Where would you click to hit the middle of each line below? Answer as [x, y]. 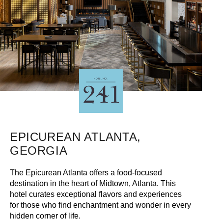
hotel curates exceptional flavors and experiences [96, 194]
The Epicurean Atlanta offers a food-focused [86, 172]
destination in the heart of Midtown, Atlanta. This [93, 183]
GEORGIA [39, 150]
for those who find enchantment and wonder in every [101, 205]
